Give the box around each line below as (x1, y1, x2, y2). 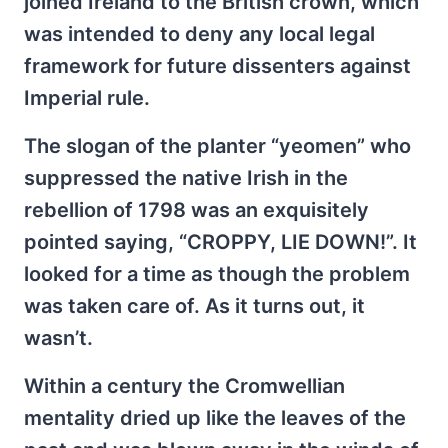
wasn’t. (24, 326, 93, 350)
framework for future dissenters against (24, 54, 411, 78)
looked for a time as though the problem (24, 262, 410, 286)
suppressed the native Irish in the (24, 166, 348, 190)
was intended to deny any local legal (24, 22, 375, 46)
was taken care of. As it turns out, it (24, 294, 365, 318)
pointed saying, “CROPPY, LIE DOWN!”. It (24, 230, 417, 254)
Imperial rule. (24, 86, 150, 110)
